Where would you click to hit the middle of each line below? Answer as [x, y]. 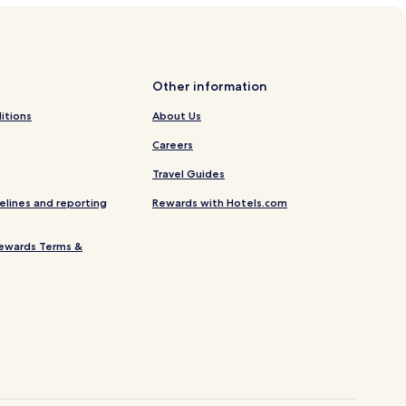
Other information [210, 87]
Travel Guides [188, 174]
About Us [177, 116]
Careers [173, 145]
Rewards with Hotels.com [220, 203]
